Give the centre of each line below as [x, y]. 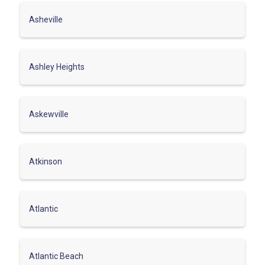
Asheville [46, 19]
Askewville [49, 114]
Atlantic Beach [56, 256]
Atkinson [46, 161]
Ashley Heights [57, 67]
